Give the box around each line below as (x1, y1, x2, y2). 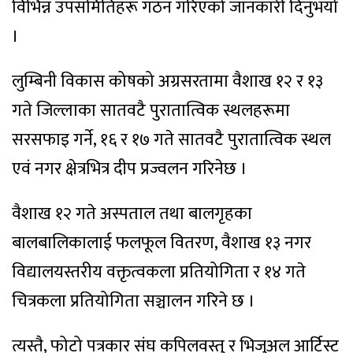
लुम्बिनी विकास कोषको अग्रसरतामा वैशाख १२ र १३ (12, 67, 323, 97)
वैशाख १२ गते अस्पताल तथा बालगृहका (12, 199, 252, 229)
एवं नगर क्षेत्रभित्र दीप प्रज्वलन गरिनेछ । (12, 154, 247, 184)
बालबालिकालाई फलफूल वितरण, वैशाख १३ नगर (12, 229, 311, 258)
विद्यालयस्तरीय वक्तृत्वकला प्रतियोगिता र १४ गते (12, 258, 306, 288)
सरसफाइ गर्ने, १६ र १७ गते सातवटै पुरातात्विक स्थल (12, 125, 331, 155)
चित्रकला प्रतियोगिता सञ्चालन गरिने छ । (12, 287, 255, 317)
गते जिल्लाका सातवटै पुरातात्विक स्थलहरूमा (12, 96, 290, 126)
